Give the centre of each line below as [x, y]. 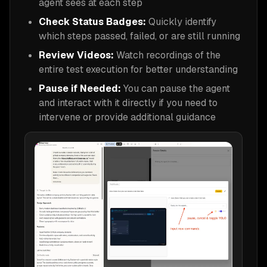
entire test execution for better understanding [138, 69]
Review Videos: [76, 55]
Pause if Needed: [80, 88]
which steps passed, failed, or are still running [139, 36]
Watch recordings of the [167, 55]
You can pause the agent [176, 88]
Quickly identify [181, 21]
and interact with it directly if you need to [128, 103]
